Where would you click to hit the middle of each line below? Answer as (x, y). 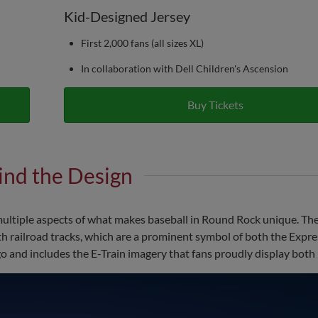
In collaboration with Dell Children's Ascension (184, 69)
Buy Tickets (215, 105)
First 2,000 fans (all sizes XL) (142, 43)
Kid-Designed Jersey (127, 17)
